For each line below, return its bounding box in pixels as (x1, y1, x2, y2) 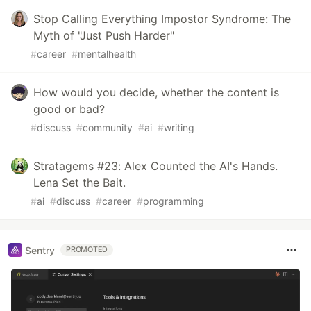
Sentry (25, 244, 55, 256)
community (83, 121, 133, 134)
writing (164, 121, 194, 134)
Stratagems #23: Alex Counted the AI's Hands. (33, 159, 278, 174)
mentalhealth (78, 48, 136, 60)
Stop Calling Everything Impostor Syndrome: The (33, 12, 291, 26)
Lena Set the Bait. (33, 176, 126, 190)
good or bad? (33, 102, 105, 117)
